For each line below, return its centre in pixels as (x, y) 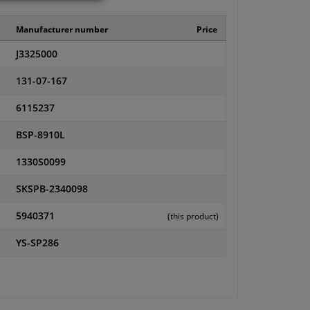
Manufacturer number (62, 30)
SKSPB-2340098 (52, 189)
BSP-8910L (40, 135)
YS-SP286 (37, 243)
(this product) (193, 217)
